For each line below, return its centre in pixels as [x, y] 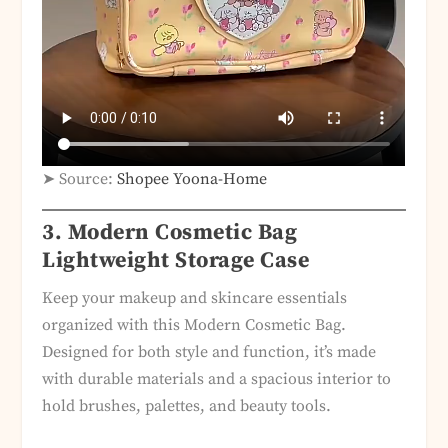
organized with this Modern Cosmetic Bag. [194, 325]
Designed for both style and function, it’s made [209, 352]
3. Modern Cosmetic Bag [170, 233]
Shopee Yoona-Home [192, 179]
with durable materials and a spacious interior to [217, 379]
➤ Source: [80, 179]
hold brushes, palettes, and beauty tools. [187, 406]
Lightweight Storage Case [176, 261]
